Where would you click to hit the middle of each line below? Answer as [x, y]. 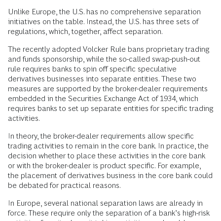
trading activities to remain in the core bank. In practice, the [108, 146]
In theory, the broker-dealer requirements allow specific [101, 136]
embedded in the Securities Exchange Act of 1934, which [103, 98]
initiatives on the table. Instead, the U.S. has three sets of [103, 21]
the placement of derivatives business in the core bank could [110, 175]
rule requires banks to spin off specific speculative [92, 69]
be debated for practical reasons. [64, 185]
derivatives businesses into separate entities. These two [102, 78]
